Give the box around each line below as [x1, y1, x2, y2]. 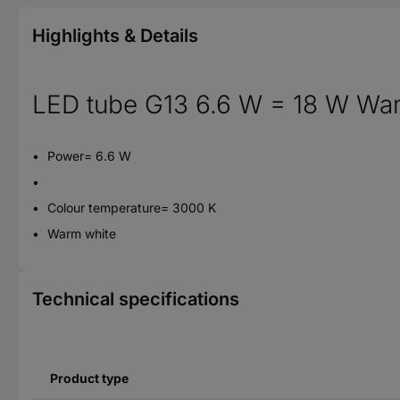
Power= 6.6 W [44, 147, 131, 163]
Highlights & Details [32, 24, 198, 46]
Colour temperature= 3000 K [44, 199, 216, 215]
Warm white [44, 225, 116, 241]
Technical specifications [32, 287, 239, 310]
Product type [50, 370, 129, 386]
